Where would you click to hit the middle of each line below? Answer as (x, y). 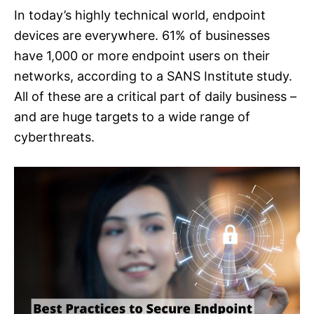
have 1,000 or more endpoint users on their (142, 56)
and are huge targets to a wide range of (132, 117)
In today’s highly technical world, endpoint (140, 15)
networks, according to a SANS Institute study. (153, 76)
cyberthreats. (54, 137)
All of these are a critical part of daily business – (155, 97)
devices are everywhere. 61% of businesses (142, 36)
